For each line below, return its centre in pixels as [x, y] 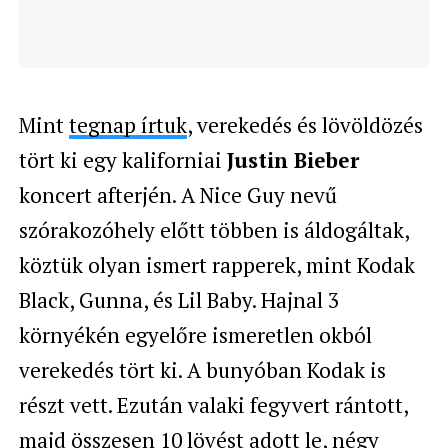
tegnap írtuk [127, 124]
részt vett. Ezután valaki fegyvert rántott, [213, 404]
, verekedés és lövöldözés [304, 124]
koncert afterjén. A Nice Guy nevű [177, 194]
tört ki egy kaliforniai [122, 159]
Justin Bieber [292, 159]
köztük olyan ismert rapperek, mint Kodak [216, 264]
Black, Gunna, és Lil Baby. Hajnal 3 [178, 299]
